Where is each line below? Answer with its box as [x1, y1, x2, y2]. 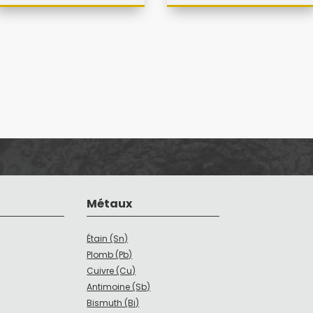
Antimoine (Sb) [87, 281, 151, 293]
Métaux [87, 196, 133, 212]
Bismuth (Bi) [87, 297, 140, 310]
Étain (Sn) [87, 233, 129, 245]
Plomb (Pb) [87, 249, 133, 261]
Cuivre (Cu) [87, 265, 136, 277]
